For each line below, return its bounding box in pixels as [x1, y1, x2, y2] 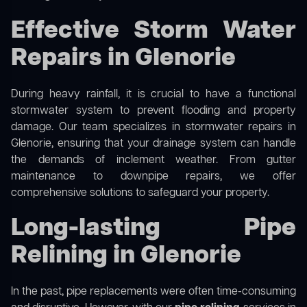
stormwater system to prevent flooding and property [11, 103, 296, 119]
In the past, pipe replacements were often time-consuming [11, 284, 296, 300]
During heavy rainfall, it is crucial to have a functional [11, 87, 296, 103]
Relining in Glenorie [11, 239, 241, 273]
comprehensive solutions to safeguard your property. [11, 186, 269, 201]
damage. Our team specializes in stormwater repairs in [11, 120, 296, 136]
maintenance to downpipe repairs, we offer [11, 169, 296, 185]
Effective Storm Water [11, 14, 296, 49]
